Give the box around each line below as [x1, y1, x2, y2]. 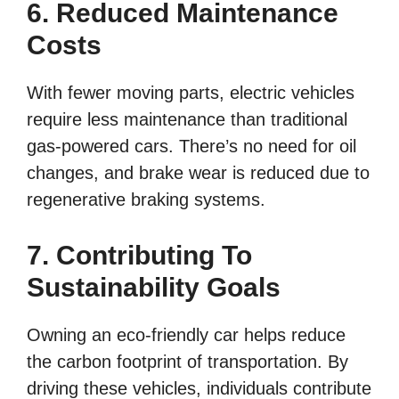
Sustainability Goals [27, 272, 281, 302]
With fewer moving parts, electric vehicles [27, 82, 354, 102]
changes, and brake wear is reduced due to [27, 162, 370, 183]
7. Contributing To [27, 240, 252, 270]
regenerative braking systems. [27, 189, 265, 209]
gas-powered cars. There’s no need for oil [27, 135, 356, 156]
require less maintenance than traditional [27, 109, 347, 129]
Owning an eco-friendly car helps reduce [27, 324, 346, 345]
